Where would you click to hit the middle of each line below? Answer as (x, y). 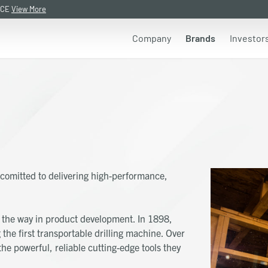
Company (152, 38)
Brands (200, 38)
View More (29, 9)
